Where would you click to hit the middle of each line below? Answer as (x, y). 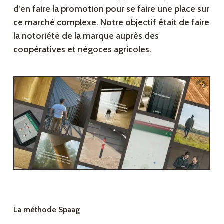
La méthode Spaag (46, 209)
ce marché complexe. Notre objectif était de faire (111, 22)
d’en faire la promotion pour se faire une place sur (111, 9)
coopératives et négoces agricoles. (82, 49)
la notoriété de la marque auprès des (86, 36)
